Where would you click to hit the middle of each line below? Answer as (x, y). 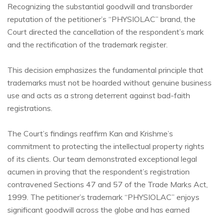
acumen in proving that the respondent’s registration (99, 172)
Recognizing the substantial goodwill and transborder (100, 7)
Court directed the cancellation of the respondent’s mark (106, 32)
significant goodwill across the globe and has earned (99, 210)
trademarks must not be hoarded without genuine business (109, 83)
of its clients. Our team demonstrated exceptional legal (102, 159)
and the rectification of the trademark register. (88, 45)
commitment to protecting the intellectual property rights (106, 146)
